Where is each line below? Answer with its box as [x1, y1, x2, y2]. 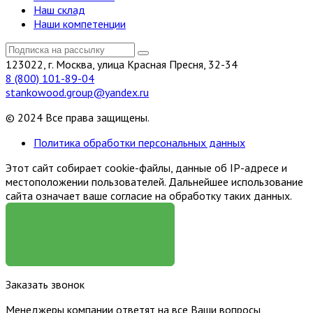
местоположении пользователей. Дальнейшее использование [6, 174, 303, 189]
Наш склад [34, 2, 85, 17]
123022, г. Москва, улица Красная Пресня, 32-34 [6, 57, 238, 71]
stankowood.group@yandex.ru [6, 85, 149, 99]
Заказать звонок [6, 277, 85, 291]
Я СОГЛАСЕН [46, 213, 134, 234]
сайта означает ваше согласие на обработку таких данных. [6, 188, 292, 203]
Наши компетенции [34, 16, 126, 31]
